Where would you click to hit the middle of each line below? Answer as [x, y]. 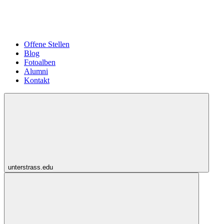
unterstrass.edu [31, 167]
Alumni [36, 71]
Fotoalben [40, 62]
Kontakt [37, 80]
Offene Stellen [47, 44]
